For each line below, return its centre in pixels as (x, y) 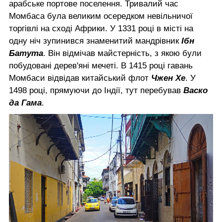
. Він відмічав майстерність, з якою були (122, 53)
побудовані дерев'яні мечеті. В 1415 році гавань (101, 65)
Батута (26, 53)
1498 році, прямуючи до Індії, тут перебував (96, 90)
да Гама (25, 103)
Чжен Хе (168, 78)
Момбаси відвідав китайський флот (80, 78)
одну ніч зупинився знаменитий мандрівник (95, 41)
